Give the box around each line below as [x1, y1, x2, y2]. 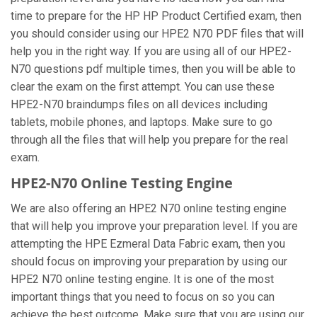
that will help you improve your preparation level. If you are [11, 219, 298, 233]
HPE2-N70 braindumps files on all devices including [11, 98, 267, 111]
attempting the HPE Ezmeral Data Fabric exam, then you [11, 237, 285, 250]
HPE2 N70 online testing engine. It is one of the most [11, 272, 274, 286]
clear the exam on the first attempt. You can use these [11, 80, 275, 93]
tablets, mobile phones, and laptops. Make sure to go [11, 115, 272, 129]
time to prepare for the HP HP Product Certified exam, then [11, 9, 301, 23]
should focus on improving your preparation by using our [11, 255, 287, 268]
